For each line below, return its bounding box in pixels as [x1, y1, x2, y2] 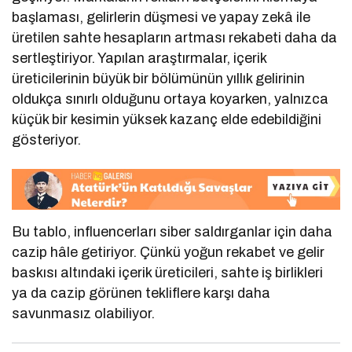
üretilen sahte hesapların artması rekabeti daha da [12, 30, 338, 46]
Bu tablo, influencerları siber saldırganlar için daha [12, 223, 333, 240]
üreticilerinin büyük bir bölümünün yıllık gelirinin [12, 71, 306, 87]
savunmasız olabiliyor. [12, 305, 156, 321]
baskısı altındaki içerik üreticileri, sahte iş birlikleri [12, 264, 324, 280]
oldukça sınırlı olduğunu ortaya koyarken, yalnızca [12, 91, 329, 108]
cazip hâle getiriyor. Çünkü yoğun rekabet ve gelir [12, 244, 325, 260]
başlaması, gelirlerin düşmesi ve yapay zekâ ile [12, 9, 311, 26]
